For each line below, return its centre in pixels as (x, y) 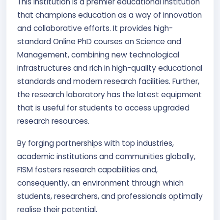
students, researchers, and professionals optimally (110, 196)
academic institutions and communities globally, (106, 156)
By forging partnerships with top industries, (96, 143)
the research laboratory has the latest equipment (110, 95)
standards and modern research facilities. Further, (108, 81)
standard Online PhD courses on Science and (99, 41)
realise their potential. (57, 209)
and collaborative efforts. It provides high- (95, 28)
